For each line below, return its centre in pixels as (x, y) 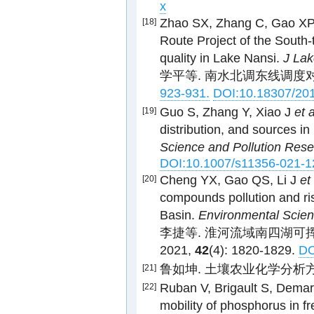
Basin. (179, 215)
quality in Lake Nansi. (221, 58)
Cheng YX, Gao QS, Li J (230, 180)
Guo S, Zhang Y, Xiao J (227, 112)
